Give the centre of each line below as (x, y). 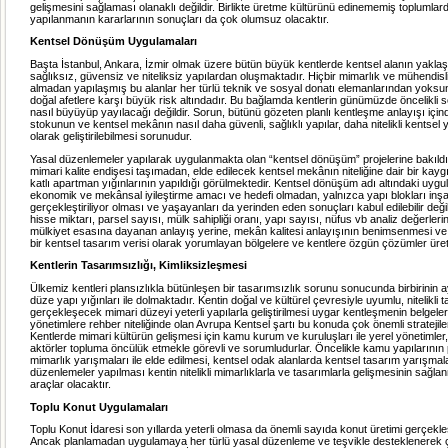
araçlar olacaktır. (70, 384)
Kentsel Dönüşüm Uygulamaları (113, 41)
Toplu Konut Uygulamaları (99, 406)
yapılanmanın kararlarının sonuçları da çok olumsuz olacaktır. (179, 18)
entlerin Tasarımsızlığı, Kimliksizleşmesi (142, 265)
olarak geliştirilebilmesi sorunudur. (111, 136)
